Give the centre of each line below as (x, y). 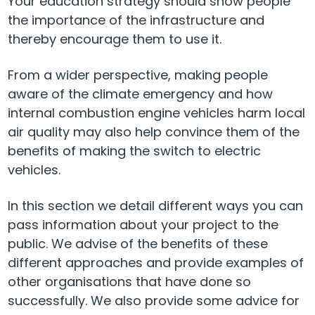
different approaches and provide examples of (156, 263)
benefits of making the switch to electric (134, 151)
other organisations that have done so (129, 282)
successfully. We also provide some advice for (154, 301)
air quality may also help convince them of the (154, 132)
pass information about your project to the (143, 225)
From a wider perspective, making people (138, 75)
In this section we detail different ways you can (155, 206)
